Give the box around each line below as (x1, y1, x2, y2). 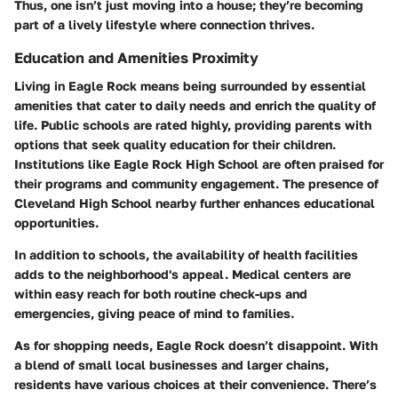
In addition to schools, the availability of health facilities (14, 247, 358, 263)
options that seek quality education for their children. (14, 137, 336, 153)
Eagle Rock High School (114, 156, 259, 172)
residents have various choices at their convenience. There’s (14, 377, 377, 393)
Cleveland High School (14, 195, 152, 211)
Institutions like (14, 156, 114, 172)
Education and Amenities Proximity (14, 48, 259, 67)
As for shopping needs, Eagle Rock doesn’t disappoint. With (14, 338, 378, 354)
